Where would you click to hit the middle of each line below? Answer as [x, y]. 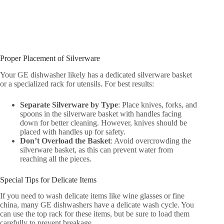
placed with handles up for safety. [73, 131]
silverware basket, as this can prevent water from [96, 149]
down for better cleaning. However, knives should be [103, 122]
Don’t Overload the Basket [65, 140]
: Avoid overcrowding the [151, 140]
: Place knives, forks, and [157, 104]
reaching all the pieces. [56, 158]
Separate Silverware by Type [69, 104]
